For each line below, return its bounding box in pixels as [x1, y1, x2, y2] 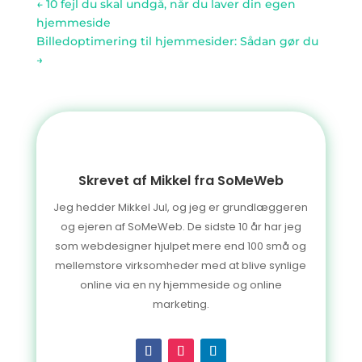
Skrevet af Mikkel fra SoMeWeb [78, 171, 284, 191]
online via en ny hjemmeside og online [79, 277, 282, 293]
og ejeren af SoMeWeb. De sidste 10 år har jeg [60, 219, 301, 235]
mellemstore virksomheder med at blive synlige [55, 258, 307, 274]
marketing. [152, 297, 209, 313]
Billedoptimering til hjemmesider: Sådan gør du [36, 34, 318, 48]
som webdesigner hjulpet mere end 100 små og [55, 238, 307, 255]
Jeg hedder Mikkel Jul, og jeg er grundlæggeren [53, 200, 309, 216]
